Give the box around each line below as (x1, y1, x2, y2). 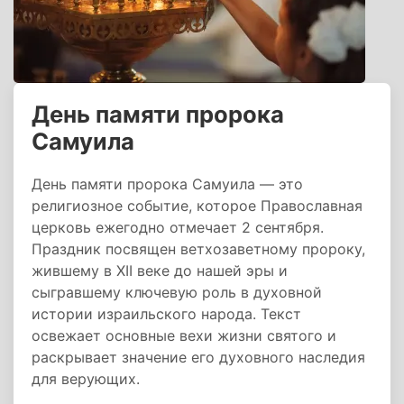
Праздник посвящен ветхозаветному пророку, (32, 240, 365, 258)
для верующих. (32, 370, 140, 388)
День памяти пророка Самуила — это (32, 175, 303, 193)
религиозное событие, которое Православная (32, 197, 363, 215)
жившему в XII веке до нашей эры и (32, 262, 288, 280)
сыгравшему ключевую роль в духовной (32, 283, 322, 301)
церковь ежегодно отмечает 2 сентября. (32, 218, 324, 236)
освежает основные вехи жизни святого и (32, 326, 336, 344)
